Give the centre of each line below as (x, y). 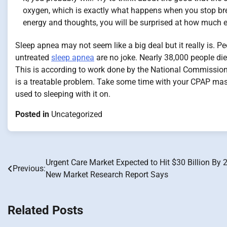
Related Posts (45, 211)
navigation (35, 184)
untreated (33, 58)
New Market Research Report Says (107, 175)
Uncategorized (77, 115)
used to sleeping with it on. (63, 94)
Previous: (29, 169)
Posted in (33, 115)
